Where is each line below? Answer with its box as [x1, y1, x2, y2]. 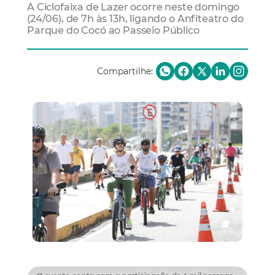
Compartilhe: [97, 66, 153, 77]
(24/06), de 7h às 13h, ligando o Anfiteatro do [27, 12, 244, 25]
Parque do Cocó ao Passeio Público [27, 24, 199, 37]
